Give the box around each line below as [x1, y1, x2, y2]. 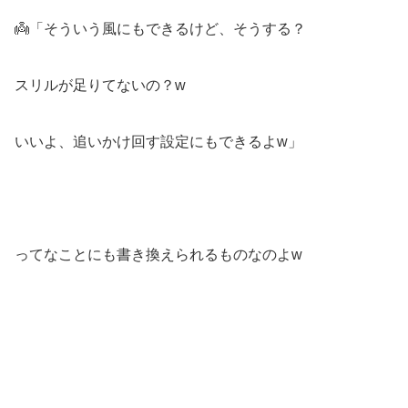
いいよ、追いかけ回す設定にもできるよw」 [15, 133, 302, 149]
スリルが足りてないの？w [15, 76, 186, 93]
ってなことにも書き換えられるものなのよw [15, 246, 302, 262]
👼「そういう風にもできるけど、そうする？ [15, 20, 306, 36]
